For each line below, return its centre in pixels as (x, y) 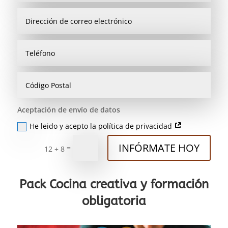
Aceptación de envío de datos (68, 110)
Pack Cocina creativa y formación (114, 184)
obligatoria (114, 201)
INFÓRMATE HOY (159, 148)
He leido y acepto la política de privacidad (102, 126)
